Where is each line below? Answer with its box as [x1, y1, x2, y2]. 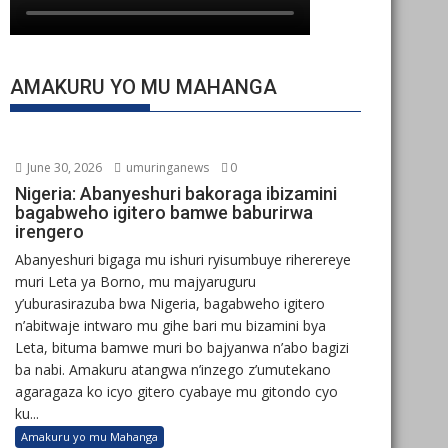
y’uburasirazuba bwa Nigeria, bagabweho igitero [15, 294, 325, 313]
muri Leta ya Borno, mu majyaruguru [15, 272, 256, 291]
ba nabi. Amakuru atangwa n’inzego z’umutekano [15, 360, 331, 379]
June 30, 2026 [24, 159, 102, 176]
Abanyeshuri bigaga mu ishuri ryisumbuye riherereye [15, 250, 351, 269]
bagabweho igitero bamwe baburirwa [15, 202, 313, 223]
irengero [15, 221, 84, 242]
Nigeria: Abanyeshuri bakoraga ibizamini [15, 183, 337, 204]
